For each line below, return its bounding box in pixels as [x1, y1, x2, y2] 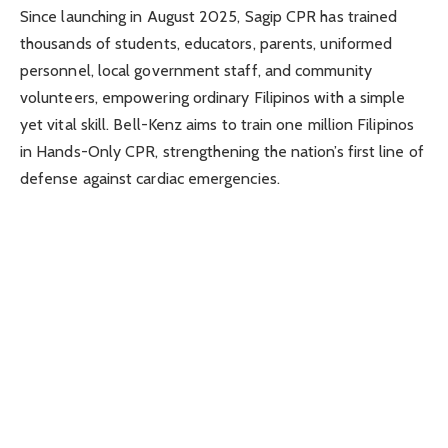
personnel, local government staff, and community [20, 61, 372, 81]
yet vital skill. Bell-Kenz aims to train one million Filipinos [20, 115, 414, 135]
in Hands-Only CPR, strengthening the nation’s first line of [20, 142, 424, 162]
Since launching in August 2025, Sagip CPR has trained [20, 7, 398, 27]
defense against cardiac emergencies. [20, 169, 280, 189]
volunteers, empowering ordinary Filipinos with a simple [20, 88, 406, 108]
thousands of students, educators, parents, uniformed [20, 34, 393, 54]
